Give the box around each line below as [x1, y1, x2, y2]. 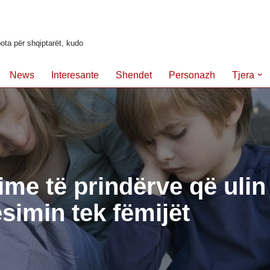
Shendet [116, 70, 152, 80]
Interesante [51, 70, 99, 80]
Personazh [169, 70, 215, 80]
